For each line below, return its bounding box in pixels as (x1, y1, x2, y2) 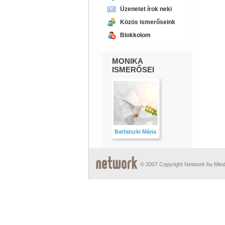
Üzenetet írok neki (120, 6, 172, 13)
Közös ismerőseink (120, 19, 175, 26)
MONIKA (111, 57, 143, 65)
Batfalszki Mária (115, 129, 156, 135)
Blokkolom (120, 32, 151, 39)
